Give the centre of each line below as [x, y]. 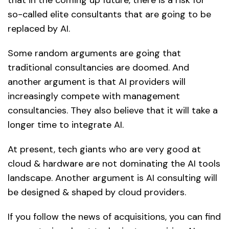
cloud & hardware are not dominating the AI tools [114, 163]
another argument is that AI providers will [97, 82]
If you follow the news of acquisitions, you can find [114, 216]
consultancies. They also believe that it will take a [113, 110]
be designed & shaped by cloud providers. [97, 192]
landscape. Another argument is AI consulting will [112, 178]
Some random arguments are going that [94, 53]
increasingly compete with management [94, 96]
